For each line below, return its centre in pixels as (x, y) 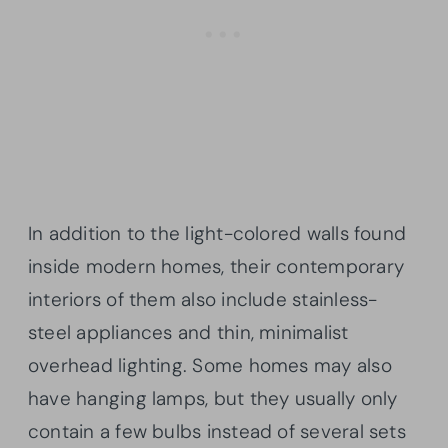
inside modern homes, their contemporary (216, 266)
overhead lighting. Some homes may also (210, 365)
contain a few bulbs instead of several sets (217, 431)
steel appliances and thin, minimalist (188, 332)
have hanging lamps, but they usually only (213, 398)
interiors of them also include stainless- (203, 299)
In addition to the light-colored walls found (217, 233)
